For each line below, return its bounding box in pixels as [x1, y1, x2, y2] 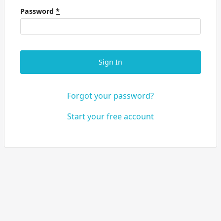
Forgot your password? [67, 90, 154, 102]
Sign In [99, 57, 122, 67]
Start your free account [67, 111, 154, 122]
